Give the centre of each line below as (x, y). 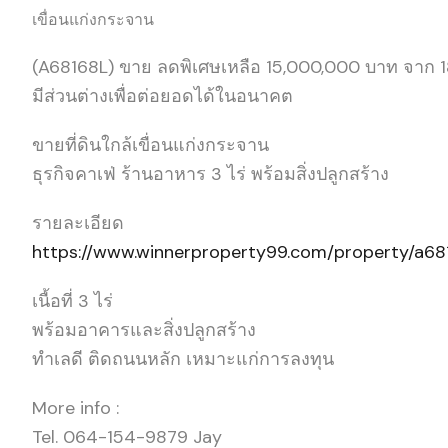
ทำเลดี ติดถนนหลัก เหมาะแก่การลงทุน (183, 358)
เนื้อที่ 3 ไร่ (72, 300)
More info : (75, 407)
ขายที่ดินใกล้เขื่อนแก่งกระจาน (150, 144)
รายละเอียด (78, 222)
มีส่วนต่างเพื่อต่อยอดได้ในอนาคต (162, 95)
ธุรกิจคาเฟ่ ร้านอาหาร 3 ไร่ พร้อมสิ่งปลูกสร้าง (210, 173)
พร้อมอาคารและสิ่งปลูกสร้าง (144, 329)
